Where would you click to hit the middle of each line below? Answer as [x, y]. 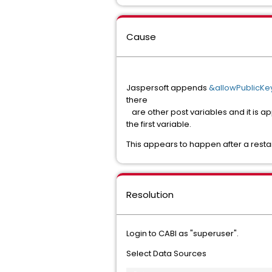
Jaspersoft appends [168, 88]
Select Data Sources [166, 253]
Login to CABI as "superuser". [182, 233]
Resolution [150, 195]
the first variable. [159, 124]
